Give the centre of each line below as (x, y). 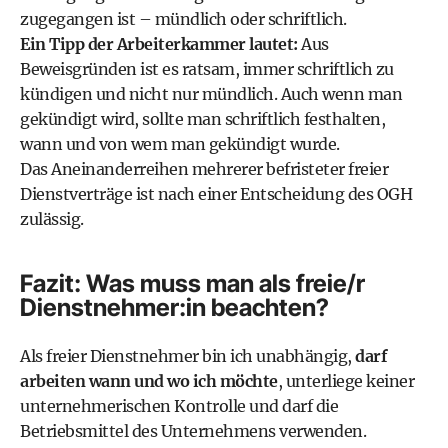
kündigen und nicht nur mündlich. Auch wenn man (211, 94)
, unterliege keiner (345, 381)
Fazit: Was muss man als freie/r (192, 283)
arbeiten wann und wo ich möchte (149, 381)
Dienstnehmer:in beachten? (174, 307)
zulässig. (52, 219)
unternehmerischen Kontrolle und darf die (179, 406)
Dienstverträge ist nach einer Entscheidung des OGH (216, 194)
